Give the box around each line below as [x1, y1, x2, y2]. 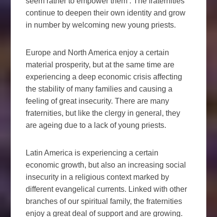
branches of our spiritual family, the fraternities [26, 197, 183, 205]
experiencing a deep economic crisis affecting [26, 72, 183, 81]
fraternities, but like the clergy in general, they [26, 108, 181, 117]
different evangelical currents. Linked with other [26, 185, 187, 193]
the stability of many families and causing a [26, 84, 173, 93]
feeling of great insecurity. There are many [26, 96, 170, 105]
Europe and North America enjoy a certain [26, 48, 170, 57]
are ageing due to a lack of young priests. [26, 121, 167, 129]
